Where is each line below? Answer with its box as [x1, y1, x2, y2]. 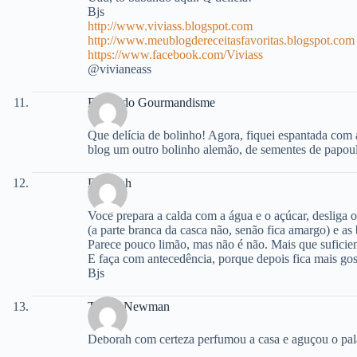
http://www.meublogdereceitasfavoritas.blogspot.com [88, 33, 355, 47]
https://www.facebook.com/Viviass [88, 47, 263, 61]
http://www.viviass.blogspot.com [88, 18, 253, 33]
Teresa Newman [88, 299, 170, 313]
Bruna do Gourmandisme [88, 95, 215, 109]
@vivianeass [88, 61, 151, 76]
